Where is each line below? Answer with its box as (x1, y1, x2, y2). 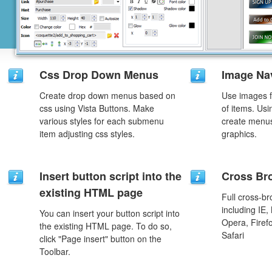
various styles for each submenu (39, 115, 164, 127)
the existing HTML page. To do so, (39, 220, 172, 232)
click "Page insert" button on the (39, 233, 161, 245)
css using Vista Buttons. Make (39, 102, 154, 114)
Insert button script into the (39, 168, 182, 184)
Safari (222, 229, 244, 241)
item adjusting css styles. (39, 127, 135, 140)
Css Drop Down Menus (39, 67, 158, 83)
